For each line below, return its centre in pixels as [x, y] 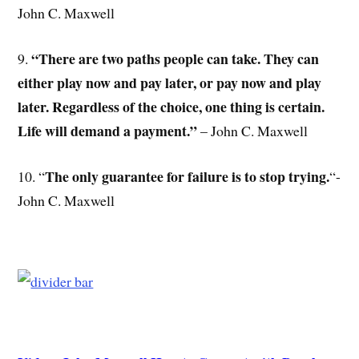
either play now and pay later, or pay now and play [170, 82]
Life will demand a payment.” [109, 130]
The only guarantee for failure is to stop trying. [188, 176]
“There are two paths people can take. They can [175, 58]
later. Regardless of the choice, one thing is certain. [171, 106]
